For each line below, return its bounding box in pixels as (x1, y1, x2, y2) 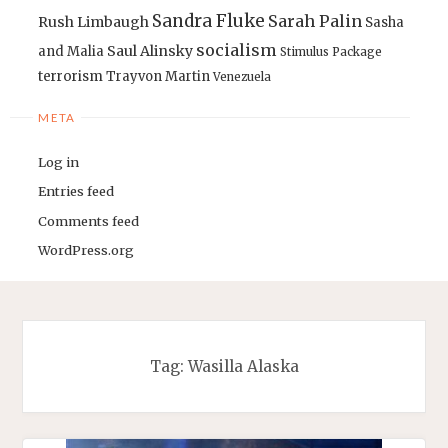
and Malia (38, 42, 105, 60)
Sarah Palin (268, 10, 363, 31)
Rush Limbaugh (38, 12, 150, 31)
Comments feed (38, 212, 140, 229)
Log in (38, 154, 80, 171)
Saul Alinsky (107, 41, 194, 60)
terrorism (38, 67, 104, 85)
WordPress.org (38, 242, 135, 259)
